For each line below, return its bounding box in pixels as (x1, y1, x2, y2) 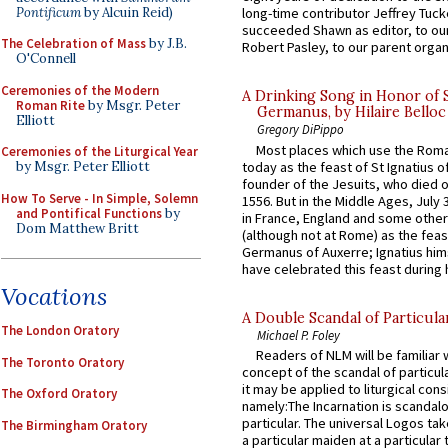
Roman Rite (16, 96, 85, 114)
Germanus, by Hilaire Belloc (257, 103, 446, 122)
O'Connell (16, 50, 76, 67)
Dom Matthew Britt (16, 219, 139, 237)
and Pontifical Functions (16, 204, 162, 222)
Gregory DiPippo (257, 121, 344, 138)
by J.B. (146, 35, 187, 52)
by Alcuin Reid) (81, 3, 173, 21)
